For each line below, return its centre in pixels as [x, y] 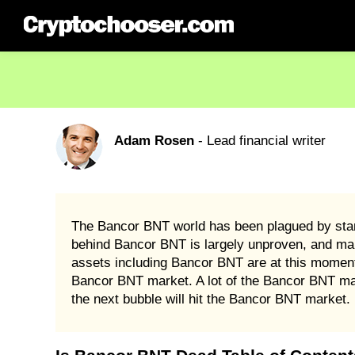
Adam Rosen [154, 141]
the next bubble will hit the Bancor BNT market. [210, 299]
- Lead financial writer [260, 141]
